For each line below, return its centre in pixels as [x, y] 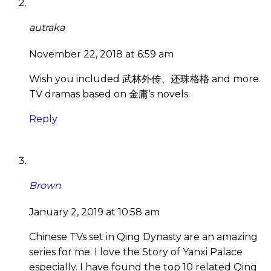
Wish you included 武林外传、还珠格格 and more [144, 79]
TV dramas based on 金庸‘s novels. [109, 94]
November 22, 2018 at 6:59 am [101, 54]
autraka [47, 28]
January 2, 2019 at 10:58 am [94, 212]
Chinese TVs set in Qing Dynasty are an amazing [143, 237]
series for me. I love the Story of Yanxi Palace [136, 252]
